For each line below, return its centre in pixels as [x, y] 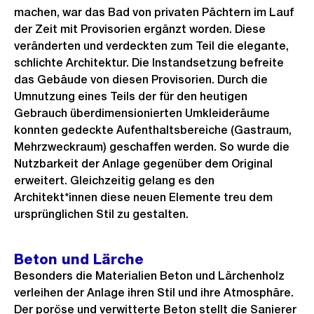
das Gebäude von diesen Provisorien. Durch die [141, 80]
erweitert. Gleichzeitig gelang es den [114, 180]
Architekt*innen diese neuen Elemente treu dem [143, 197]
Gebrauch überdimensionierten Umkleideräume [142, 113]
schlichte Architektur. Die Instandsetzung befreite [149, 63]
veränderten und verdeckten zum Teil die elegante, [151, 46]
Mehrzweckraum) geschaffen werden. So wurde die [152, 147]
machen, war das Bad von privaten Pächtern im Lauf [154, 12]
